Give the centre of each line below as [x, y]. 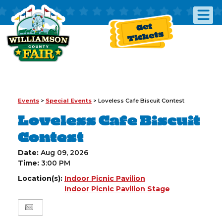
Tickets [145, 35]
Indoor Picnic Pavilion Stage [117, 189]
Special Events [68, 101]
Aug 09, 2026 [64, 153]
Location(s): [41, 178]
